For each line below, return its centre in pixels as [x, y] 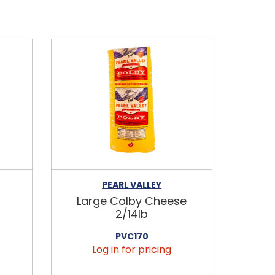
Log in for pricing [132, 249]
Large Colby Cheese [132, 201]
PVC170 [132, 236]
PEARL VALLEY [132, 184]
